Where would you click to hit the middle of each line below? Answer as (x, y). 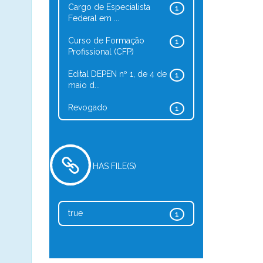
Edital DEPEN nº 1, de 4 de (117, 74)
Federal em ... (93, 18)
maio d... (84, 85)
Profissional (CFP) (101, 52)
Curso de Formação (106, 41)
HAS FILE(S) (114, 166)
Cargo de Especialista (109, 7)
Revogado (87, 107)
